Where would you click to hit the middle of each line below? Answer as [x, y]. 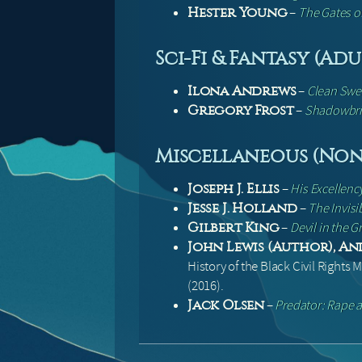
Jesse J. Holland [242, 208]
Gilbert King [234, 228]
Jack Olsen [226, 305]
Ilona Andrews [242, 91]
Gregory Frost [241, 111]
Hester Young [238, 13]
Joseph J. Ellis [234, 189]
